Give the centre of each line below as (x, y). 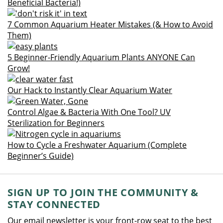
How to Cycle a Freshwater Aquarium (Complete (97, 145)
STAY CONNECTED (54, 204)
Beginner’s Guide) (41, 156)
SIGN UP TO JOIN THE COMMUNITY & (103, 192)
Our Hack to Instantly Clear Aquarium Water (90, 90)
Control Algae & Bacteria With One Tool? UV (89, 112)
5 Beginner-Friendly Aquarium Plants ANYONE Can (101, 57)
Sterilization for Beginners (56, 123)
